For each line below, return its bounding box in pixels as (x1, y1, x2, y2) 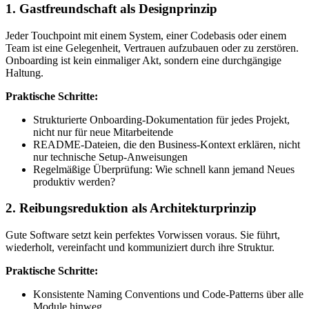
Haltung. (6, 66, 43, 79)
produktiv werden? (33, 175, 115, 188)
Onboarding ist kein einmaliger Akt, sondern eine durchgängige (6, 54, 281, 66)
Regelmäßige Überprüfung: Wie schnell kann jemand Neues (33, 163, 295, 175)
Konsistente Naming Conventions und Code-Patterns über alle (33, 288, 303, 300)
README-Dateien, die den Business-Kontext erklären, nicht (33, 138, 300, 150)
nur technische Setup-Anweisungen (33, 150, 188, 163)
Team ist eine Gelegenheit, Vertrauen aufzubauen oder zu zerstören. (6, 41, 299, 54)
